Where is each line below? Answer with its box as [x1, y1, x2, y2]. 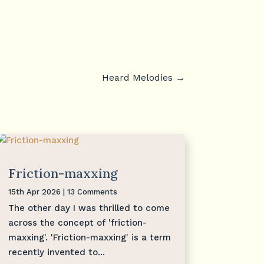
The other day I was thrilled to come [8, 202, 170, 213]
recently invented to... [8, 246, 105, 258]
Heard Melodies [101, 71, 173, 83]
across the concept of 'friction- [8, 217, 147, 228]
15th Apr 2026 [8, 187, 61, 196]
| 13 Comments [60, 187, 117, 196]
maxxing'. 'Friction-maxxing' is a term [8, 232, 171, 243]
